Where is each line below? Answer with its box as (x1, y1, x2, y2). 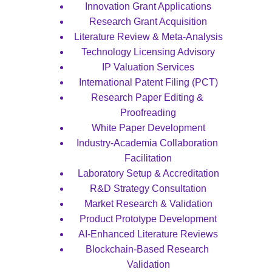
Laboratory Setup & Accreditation (77, 168, 219, 178)
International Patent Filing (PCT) (78, 77, 218, 87)
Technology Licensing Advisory (81, 47, 215, 57)
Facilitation (124, 153, 172, 163)
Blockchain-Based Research (85, 244, 211, 254)
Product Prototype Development (80, 214, 217, 224)
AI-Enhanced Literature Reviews (78, 229, 218, 239)
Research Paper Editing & (90, 92, 206, 103)
